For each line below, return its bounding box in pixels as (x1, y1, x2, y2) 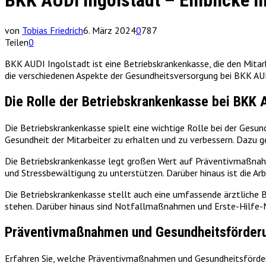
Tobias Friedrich (22, 24, 83, 36)
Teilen (5, 36, 28, 48)
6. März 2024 (83, 24, 136, 36)
